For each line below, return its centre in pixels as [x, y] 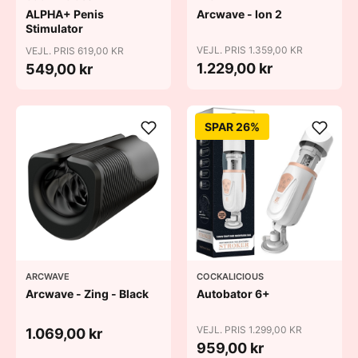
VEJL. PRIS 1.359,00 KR [250, 50]
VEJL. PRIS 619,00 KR [75, 51]
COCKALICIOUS [230, 276]
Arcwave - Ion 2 [239, 14]
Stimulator [54, 28]
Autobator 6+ [233, 294]
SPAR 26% [232, 127]
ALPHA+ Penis [65, 14]
